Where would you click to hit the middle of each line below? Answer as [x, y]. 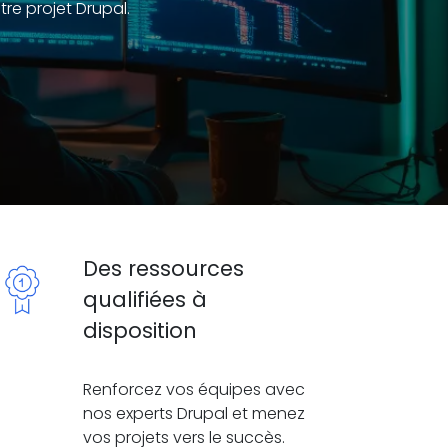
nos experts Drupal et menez [194, 413]
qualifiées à [145, 299]
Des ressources [163, 268]
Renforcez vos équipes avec [194, 389]
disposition [140, 330]
